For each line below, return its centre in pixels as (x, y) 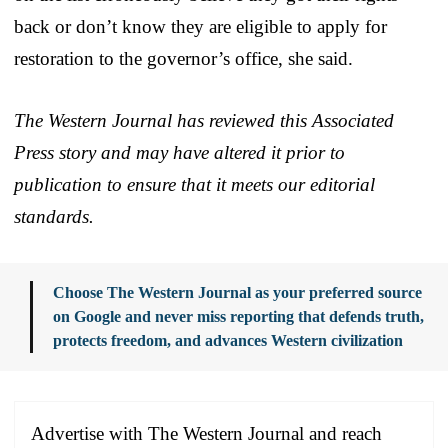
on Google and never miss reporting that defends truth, (238, 316)
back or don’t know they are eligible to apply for (200, 26)
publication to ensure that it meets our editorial (194, 184)
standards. (54, 216)
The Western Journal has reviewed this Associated (204, 120)
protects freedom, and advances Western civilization (228, 340)
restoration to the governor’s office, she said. (183, 58)
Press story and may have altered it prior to (179, 152)
